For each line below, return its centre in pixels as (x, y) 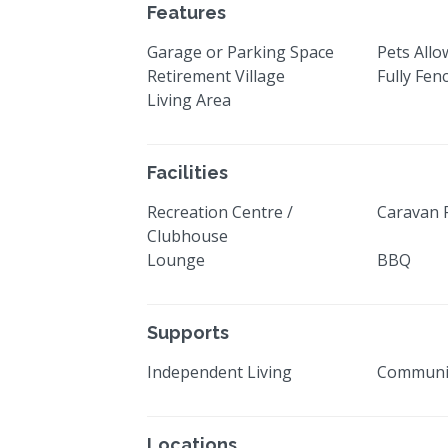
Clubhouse (187, 236)
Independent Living (219, 372)
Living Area (189, 100)
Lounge (176, 260)
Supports (188, 333)
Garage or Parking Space (240, 52)
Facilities (187, 173)
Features (186, 13)
